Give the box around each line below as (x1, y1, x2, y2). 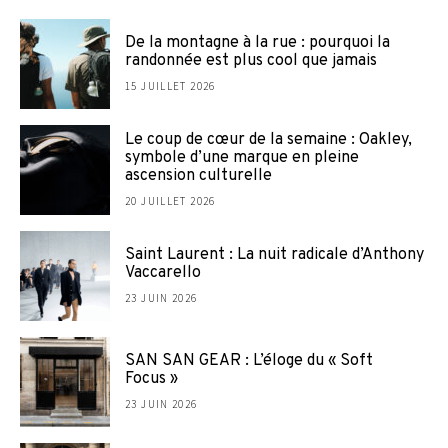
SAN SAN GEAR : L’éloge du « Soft (125, 351, 373, 371)
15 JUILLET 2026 (125, 79, 216, 93)
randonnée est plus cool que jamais (125, 51, 377, 71)
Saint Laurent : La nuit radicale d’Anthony (125, 245, 424, 265)
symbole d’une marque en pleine (125, 148, 359, 168)
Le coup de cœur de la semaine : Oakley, (125, 130, 412, 150)
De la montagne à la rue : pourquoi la (125, 33, 390, 53)
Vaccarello (125, 263, 201, 283)
